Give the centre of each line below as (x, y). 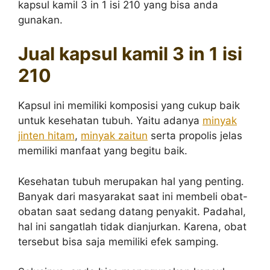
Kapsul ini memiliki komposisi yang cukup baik (129, 105)
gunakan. (40, 20)
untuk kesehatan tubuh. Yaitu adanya (110, 121)
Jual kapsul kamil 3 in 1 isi (130, 54)
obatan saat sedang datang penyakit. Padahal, (132, 211)
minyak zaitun (114, 136)
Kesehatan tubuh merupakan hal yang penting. (131, 181)
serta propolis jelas (195, 136)
